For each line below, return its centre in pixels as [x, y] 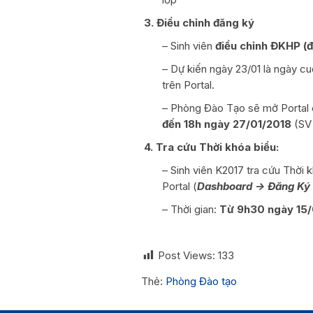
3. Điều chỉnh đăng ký [199, 22]
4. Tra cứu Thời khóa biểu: [211, 147]
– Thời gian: [191, 209]
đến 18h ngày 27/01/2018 [227, 124]
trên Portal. [188, 85]
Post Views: [187, 255]
